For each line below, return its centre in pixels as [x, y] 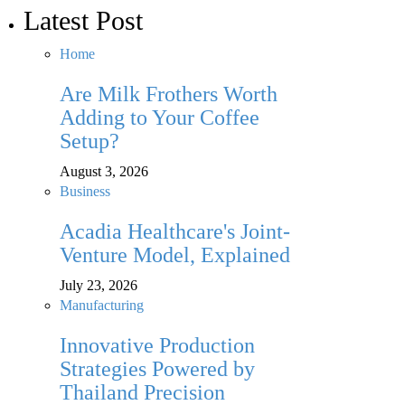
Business [85, 192]
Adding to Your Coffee [160, 118]
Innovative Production [157, 346]
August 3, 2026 [104, 172]
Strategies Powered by [157, 369]
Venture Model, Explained [175, 255]
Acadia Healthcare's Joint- [175, 232]
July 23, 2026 [99, 286]
